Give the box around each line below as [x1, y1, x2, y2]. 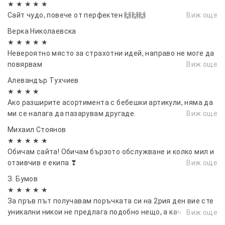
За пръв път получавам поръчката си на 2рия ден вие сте [8, 196, 214, 205]
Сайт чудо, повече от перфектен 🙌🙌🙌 [8, 11, 146, 19]
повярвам [8, 60, 43, 68]
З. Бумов [8, 174, 38, 183]
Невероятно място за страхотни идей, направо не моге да [8, 49, 214, 57]
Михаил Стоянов [8, 125, 66, 134]
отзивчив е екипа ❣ [8, 158, 77, 167]
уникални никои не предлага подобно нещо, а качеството [8, 207, 211, 216]
